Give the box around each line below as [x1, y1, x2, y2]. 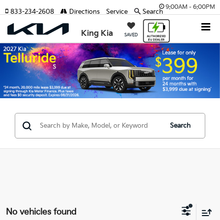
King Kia [81, 28, 113, 38]
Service [106, 8, 128, 16]
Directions [67, 8, 100, 16]
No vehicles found [6, 207, 77, 217]
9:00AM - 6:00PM [165, 3, 215, 11]
